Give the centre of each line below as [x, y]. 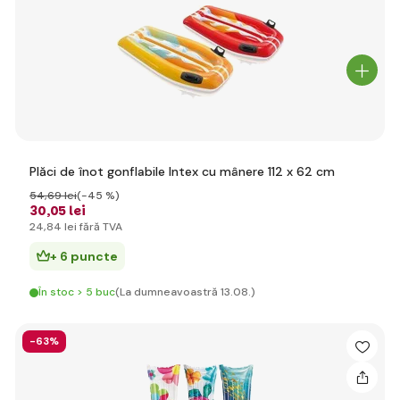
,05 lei [66, 211]
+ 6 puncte [84, 256]
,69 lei [61, 196]
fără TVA [100, 227]
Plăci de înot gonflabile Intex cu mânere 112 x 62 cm [182, 171]
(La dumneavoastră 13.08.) [185, 292]
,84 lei [60, 227]
